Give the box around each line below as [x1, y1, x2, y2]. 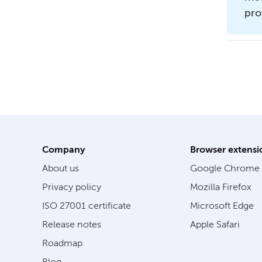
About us [42, 163, 79, 174]
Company [42, 144, 85, 155]
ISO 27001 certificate [42, 200, 131, 211]
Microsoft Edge [189, 200, 254, 211]
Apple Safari [189, 219, 240, 230]
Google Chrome [189, 163, 260, 174]
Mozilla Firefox [189, 181, 251, 192]
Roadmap [42, 237, 82, 249]
